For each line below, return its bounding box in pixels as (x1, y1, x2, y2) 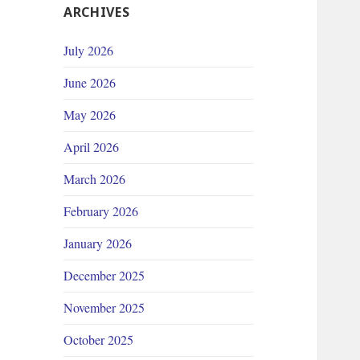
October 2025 (63, 331, 134, 349)
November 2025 (63, 299, 145, 317)
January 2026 (63, 235, 133, 252)
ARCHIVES (63, 3, 130, 22)
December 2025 (63, 267, 145, 284)
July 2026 (63, 42, 114, 59)
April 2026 (63, 138, 120, 156)
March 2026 (63, 170, 126, 188)
